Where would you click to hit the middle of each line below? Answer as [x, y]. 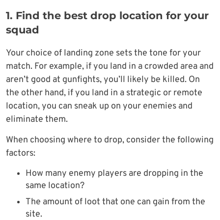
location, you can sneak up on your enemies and [99, 106]
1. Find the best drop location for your [107, 15]
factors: [21, 153]
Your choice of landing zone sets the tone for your [103, 53]
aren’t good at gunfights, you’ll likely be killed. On [103, 80]
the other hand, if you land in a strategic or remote [104, 93]
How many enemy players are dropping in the [114, 173]
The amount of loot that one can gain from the [115, 202]
